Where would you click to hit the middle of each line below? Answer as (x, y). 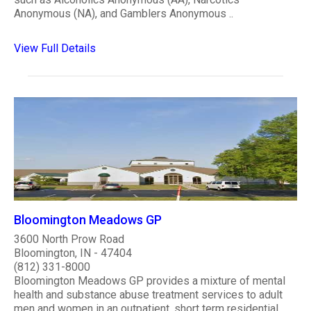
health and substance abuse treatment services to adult (148, 295)
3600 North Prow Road (69, 239)
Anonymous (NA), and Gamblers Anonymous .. (124, 13)
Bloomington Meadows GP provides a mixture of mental (150, 281)
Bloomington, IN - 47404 (73, 253)
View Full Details (55, 48)
